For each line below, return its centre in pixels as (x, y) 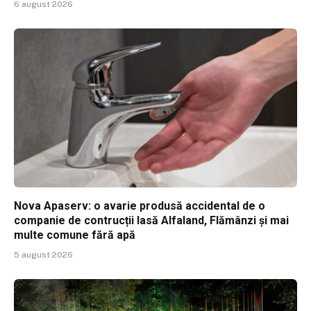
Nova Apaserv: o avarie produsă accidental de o (140, 206)
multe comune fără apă (75, 235)
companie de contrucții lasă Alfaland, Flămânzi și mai (151, 221)
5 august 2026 (43, 255)
